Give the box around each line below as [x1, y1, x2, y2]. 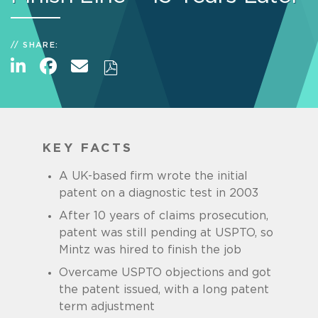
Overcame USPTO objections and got [58, 267, 271, 279]
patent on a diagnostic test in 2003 [58, 187, 258, 199]
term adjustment [58, 301, 155, 313]
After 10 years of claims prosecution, [58, 210, 268, 222]
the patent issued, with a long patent [58, 284, 269, 296]
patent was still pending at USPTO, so [58, 227, 273, 239]
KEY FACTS [43, 142, 133, 155]
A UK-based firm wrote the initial [58, 170, 248, 182]
